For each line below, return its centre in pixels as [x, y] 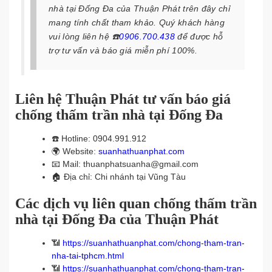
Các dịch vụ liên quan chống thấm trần [136, 203]
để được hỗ [199, 36]
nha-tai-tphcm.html [88, 256]
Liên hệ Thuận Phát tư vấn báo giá [123, 99]
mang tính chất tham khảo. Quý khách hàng [137, 22]
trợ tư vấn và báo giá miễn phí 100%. [123, 50]
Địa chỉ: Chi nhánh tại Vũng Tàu [125, 177]
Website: [80, 151]
